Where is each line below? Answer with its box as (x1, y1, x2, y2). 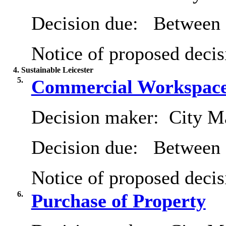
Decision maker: (31, 106, 164, 128)
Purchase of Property (31, 190, 206, 212)
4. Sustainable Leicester (13, 66, 93, 75)
